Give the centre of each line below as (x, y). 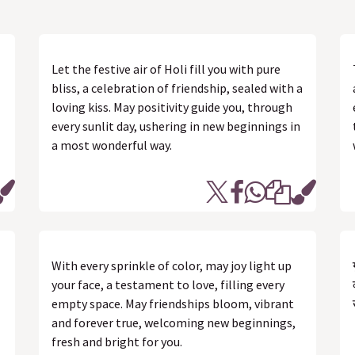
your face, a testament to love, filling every (168, 284)
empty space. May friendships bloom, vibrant (173, 303)
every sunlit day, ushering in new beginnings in (176, 126)
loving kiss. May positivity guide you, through (172, 107)
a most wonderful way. (112, 145)
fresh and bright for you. (117, 342)
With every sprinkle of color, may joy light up (172, 265)
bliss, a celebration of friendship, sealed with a (177, 88)
